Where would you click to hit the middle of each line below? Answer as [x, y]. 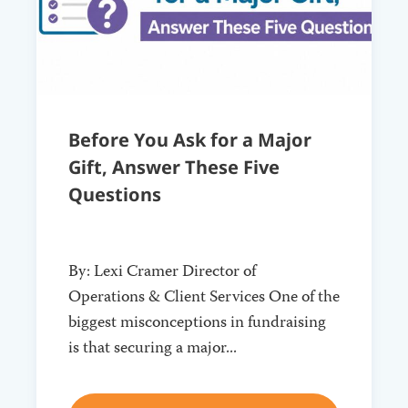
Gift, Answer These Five [174, 168]
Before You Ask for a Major [190, 140]
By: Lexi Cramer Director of [162, 272]
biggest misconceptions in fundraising [197, 323]
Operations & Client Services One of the [204, 297]
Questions [115, 195]
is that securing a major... [153, 348]
